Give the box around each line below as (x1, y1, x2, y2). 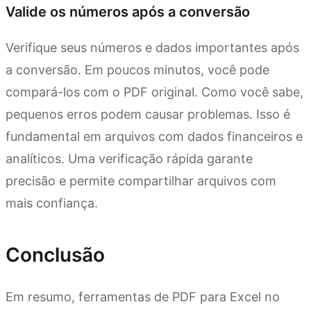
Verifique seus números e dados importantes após (6, 40, 299, 56)
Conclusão (6, 243, 105, 267)
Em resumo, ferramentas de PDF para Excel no (6, 289, 280, 305)
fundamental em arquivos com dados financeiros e (6, 129, 303, 144)
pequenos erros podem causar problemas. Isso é (6, 107, 290, 122)
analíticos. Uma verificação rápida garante (6, 151, 253, 167)
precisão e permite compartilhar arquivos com (6, 174, 276, 189)
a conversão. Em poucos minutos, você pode (6, 62, 269, 78)
